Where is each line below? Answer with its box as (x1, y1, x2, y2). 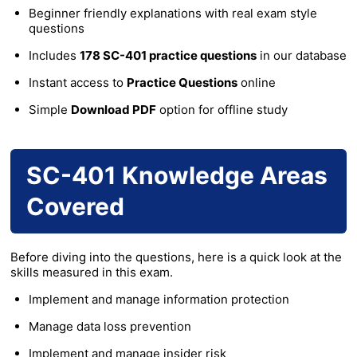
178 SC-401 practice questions (79, 48, 257, 64)
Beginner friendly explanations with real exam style (28, 6, 317, 22)
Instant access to (28, 75, 127, 91)
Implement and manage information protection (28, 292, 289, 308)
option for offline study (155, 102, 288, 118)
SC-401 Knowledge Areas (26, 161, 328, 190)
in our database (256, 48, 347, 64)
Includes (28, 48, 80, 64)
